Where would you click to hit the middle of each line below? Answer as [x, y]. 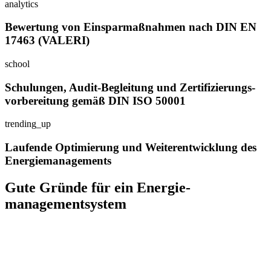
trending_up [28, 124]
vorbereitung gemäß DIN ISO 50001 [95, 100]
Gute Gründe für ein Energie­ [98, 188]
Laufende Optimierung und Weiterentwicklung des [131, 148]
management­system [66, 204]
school [17, 64]
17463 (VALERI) [47, 41]
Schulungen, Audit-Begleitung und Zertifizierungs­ [130, 87]
